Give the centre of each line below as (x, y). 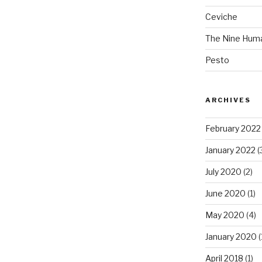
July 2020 (223, 172)
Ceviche (221, 17)
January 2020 (231, 237)
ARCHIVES (228, 100)
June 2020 (225, 194)
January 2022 (230, 150)
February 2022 (233, 129)
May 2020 (225, 215)
